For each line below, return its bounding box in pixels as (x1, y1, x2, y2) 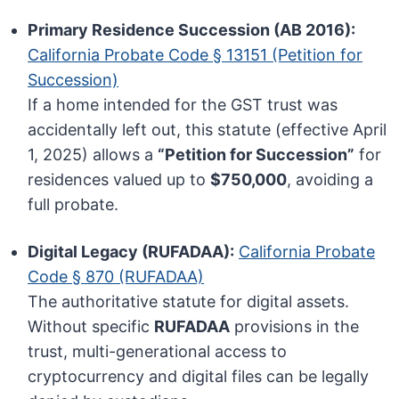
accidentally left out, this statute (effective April (28, 120, 387, 140)
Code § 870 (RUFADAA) (28, 267, 205, 287)
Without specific (28, 317, 155, 337)
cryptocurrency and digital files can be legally (28, 367, 370, 387)
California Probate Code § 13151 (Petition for (28, 45, 363, 65)
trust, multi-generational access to (28, 342, 288, 362)
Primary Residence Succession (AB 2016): (28, 20, 356, 40)
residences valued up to (28, 170, 211, 190)
